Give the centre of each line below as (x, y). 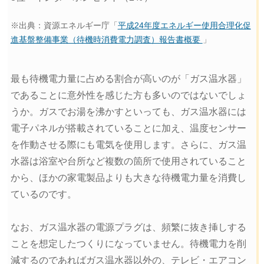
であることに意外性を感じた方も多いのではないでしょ (128, 95)
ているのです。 (43, 194)
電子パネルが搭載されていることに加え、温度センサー (128, 128)
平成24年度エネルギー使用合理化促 (184, 25)
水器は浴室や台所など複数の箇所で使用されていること (128, 161)
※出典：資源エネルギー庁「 (64, 25)
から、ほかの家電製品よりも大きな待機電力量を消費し (128, 177)
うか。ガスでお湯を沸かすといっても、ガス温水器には (128, 111)
